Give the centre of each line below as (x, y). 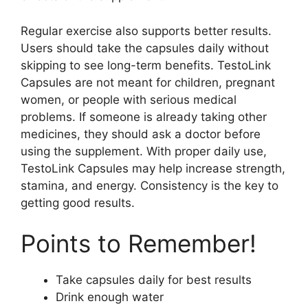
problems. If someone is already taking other (144, 117)
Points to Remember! (139, 243)
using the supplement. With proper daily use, (144, 151)
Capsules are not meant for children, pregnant (148, 82)
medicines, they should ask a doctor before (141, 134)
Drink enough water (110, 297)
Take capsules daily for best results (154, 280)
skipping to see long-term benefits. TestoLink (146, 65)
